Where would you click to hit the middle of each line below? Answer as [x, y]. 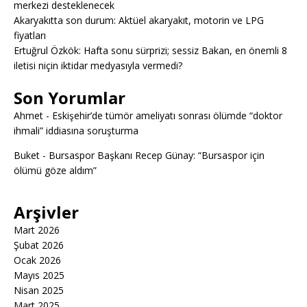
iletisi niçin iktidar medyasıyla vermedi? [98, 65]
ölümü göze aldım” [55, 170]
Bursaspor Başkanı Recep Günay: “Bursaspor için [157, 155]
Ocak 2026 [37, 260]
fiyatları [30, 35]
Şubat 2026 [39, 245]
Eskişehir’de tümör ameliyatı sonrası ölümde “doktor [167, 115]
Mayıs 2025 [39, 275]
